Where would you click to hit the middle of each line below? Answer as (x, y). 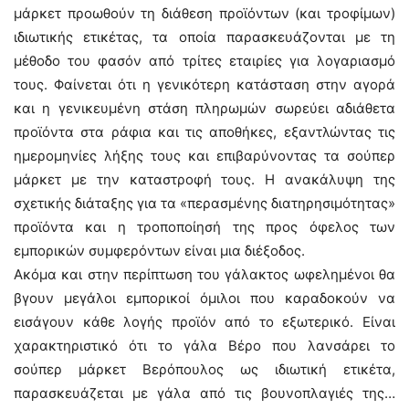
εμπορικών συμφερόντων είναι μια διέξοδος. (159, 251)
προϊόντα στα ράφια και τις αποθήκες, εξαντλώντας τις (204, 132)
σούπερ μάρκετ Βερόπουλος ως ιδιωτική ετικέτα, (204, 369)
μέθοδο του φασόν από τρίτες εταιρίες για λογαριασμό (204, 61)
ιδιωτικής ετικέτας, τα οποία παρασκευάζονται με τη (204, 37)
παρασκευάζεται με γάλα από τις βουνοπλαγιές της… (204, 393)
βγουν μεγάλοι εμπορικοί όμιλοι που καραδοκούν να (204, 298)
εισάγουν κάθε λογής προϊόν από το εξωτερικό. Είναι (204, 322)
